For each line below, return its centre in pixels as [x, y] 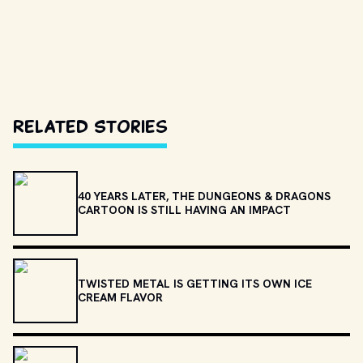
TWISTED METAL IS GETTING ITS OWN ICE [195, 284]
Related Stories [90, 126]
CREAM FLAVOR [120, 297]
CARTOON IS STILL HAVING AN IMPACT [184, 210]
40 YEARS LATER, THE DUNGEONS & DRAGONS [204, 196]
